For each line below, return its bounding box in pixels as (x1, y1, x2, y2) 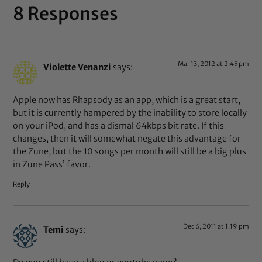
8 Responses (13, 2, 119, 25)
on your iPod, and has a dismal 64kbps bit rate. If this (13, 120, 225, 132)
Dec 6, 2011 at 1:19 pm (182, 222, 249, 230)
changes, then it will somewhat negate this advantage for (13, 133, 242, 144)
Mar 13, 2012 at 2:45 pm (177, 60, 249, 68)
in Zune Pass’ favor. (13, 159, 91, 170)
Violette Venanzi (43, 62, 112, 73)
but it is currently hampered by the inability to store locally (13, 108, 247, 119)
